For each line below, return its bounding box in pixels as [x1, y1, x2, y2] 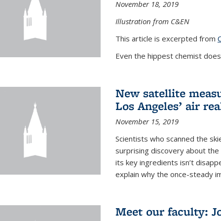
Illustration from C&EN [115, 16, 189, 26]
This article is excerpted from [115, 34, 218, 43]
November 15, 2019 [115, 116, 179, 126]
